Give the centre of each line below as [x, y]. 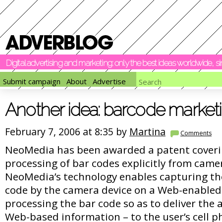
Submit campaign [32, 82]
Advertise [109, 82]
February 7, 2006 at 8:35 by [67, 132]
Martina [147, 132]
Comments [196, 133]
